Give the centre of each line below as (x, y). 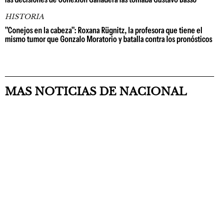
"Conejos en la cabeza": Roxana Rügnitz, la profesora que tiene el (104, 30)
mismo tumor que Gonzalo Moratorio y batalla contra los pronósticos (109, 39)
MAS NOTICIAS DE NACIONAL (96, 92)
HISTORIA (24, 17)
